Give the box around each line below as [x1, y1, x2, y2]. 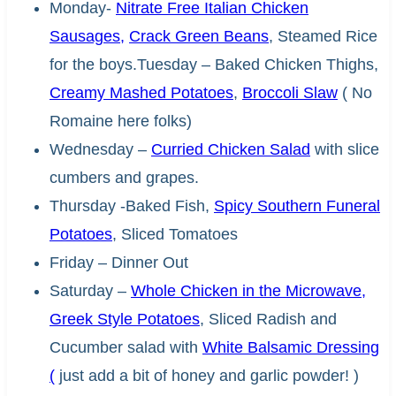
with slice [310, 141, 379, 159]
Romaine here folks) [49, 112, 192, 131]
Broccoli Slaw [242, 84, 338, 103]
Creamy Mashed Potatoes [49, 84, 233, 103]
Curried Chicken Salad [151, 141, 310, 159]
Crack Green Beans [129, 27, 269, 46]
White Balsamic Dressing [202, 339, 379, 357]
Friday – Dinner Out [49, 254, 188, 272]
